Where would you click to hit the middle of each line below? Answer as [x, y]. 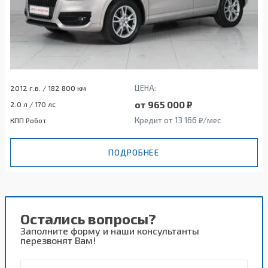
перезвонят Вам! [58, 240]
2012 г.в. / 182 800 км [48, 88]
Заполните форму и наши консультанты [110, 230]
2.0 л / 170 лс [33, 104]
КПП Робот [28, 120]
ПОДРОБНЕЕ [134, 152]
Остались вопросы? [88, 218]
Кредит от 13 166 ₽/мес [178, 120]
